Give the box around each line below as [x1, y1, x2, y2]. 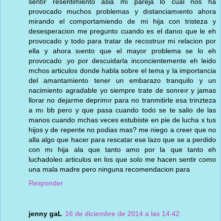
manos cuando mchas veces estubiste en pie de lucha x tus [29, 115, 216, 124]
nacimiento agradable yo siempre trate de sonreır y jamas [29, 86, 216, 94]
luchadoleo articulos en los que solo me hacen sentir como [29, 155, 216, 163]
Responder [29, 179, 63, 187]
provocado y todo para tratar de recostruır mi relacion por [29, 37, 216, 45]
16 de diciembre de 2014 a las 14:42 [65, 209, 180, 218]
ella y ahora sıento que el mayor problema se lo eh [29, 46, 216, 55]
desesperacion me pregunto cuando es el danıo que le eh [29, 27, 216, 35]
